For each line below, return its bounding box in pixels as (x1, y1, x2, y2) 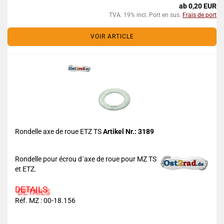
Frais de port (182, 11, 216, 18)
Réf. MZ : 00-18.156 (15, 196, 75, 204)
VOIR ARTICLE (90, 33, 134, 40)
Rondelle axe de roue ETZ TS (15, 127, 103, 135)
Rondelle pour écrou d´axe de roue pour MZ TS (15, 155, 156, 163)
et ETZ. (15, 165, 36, 173)
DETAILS (15, 184, 47, 194)
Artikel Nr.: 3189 (103, 127, 154, 135)
